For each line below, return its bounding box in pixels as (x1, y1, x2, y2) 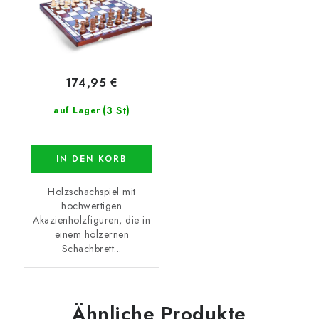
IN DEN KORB (56, 152, 127, 165)
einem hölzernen (54, 226, 129, 241)
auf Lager (53, 103, 100, 117)
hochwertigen (61, 198, 122, 213)
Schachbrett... (61, 241, 122, 256)
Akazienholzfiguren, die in (33, 212, 151, 227)
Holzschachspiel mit (48, 184, 136, 199)
